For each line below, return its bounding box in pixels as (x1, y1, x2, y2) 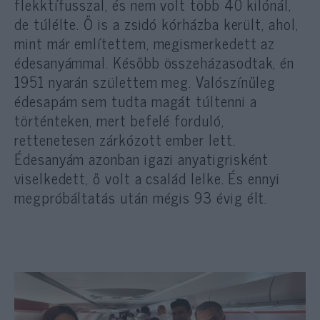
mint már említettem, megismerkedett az (14, 30, 276, 55)
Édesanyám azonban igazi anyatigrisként (14, 146, 269, 171)
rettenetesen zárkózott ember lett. (14, 126, 236, 151)
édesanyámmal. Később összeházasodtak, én (14, 49, 295, 74)
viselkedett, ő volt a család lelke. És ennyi (14, 165, 280, 190)
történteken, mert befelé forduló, (14, 107, 224, 132)
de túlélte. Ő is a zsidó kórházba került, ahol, (14, 11, 299, 36)
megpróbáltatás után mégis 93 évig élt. (14, 184, 268, 209)
